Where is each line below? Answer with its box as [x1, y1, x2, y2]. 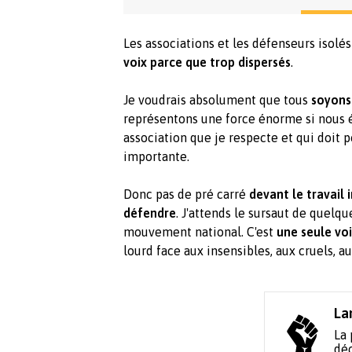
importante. [123, 149, 189, 164]
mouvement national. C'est [123, 225, 277, 240]
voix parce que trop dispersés [123, 55, 291, 70]
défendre [123, 206, 176, 221]
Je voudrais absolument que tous [123, 93, 311, 108]
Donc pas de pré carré [123, 187, 249, 202]
